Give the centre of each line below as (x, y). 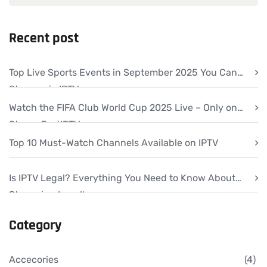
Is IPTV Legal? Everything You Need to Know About (122, 178)
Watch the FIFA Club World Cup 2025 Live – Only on (123, 108)
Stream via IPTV (44, 89)
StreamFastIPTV (44, 125)
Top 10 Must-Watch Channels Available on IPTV (114, 143)
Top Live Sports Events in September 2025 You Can (123, 73)
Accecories (34, 260)
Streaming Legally (49, 195)
